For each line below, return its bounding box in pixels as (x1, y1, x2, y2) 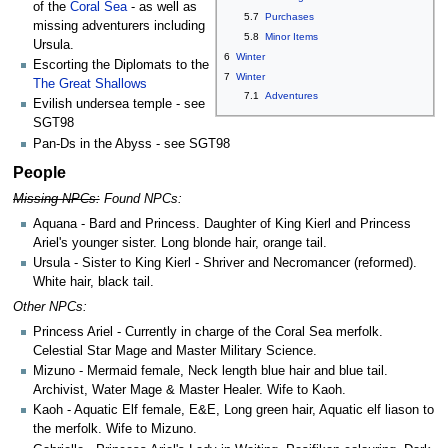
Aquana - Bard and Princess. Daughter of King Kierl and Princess (33, 217, 411, 232)
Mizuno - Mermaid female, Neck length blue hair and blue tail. (33, 364, 388, 379)
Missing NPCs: (12, 191, 100, 206)
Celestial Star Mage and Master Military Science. (33, 343, 317, 358)
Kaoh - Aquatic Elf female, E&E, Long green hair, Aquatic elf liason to (33, 403, 434, 418)
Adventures (265, 90, 319, 102)
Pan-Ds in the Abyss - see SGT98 (33, 136, 230, 151)
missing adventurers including (33, 18, 205, 33)
